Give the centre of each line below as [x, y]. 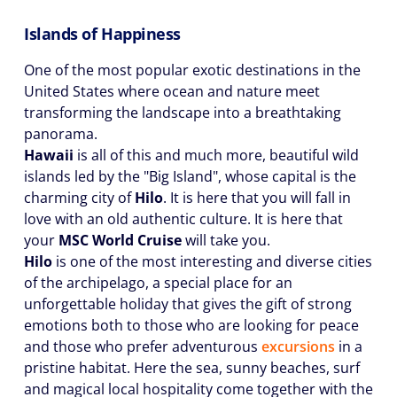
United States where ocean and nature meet [172, 91]
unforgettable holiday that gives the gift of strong [188, 304]
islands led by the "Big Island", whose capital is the [190, 176]
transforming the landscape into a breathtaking [183, 113]
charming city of [79, 198]
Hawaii [49, 155]
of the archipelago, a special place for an [158, 283]
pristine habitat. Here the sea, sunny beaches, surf [192, 368]
